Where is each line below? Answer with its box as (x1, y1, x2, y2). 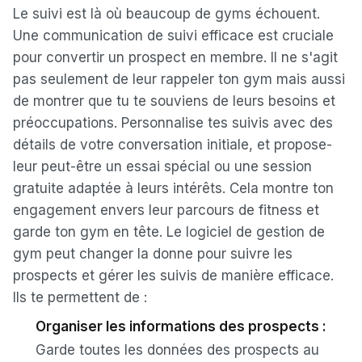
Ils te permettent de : (13, 289, 147, 305)
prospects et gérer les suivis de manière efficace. (13, 267, 334, 284)
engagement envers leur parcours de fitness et (13, 202, 319, 218)
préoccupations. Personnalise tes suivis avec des (13, 115, 333, 131)
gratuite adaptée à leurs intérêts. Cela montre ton (13, 180, 334, 196)
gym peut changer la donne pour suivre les (13, 246, 293, 262)
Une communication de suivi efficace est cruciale (13, 27, 334, 44)
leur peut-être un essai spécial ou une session (13, 158, 312, 175)
